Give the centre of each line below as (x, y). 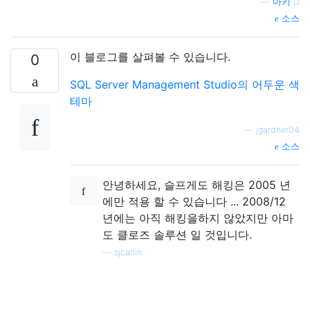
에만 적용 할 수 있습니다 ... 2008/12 (194, 201)
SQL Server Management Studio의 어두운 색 (185, 84)
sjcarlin (128, 252)
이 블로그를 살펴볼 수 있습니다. (150, 57)
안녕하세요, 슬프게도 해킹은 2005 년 (197, 185)
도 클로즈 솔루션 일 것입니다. (177, 235)
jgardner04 (278, 130)
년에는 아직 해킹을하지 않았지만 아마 (198, 218)
